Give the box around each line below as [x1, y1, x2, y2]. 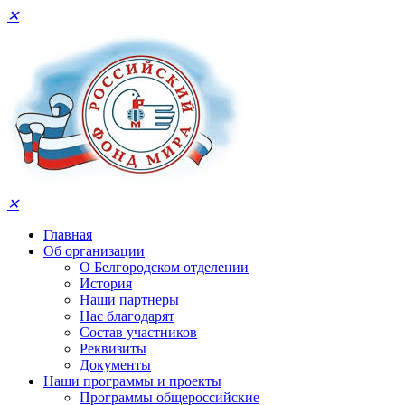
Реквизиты [80, 341, 146, 356]
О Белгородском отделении [80, 259, 249, 275]
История [80, 276, 132, 291]
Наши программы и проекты [43, 373, 221, 389]
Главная [43, 227, 92, 242]
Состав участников [80, 325, 197, 340]
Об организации [43, 243, 145, 259]
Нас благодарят [80, 308, 174, 324]
